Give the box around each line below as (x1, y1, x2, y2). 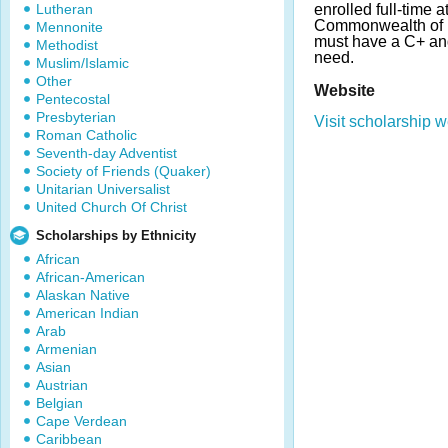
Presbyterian (36, 109, 116, 125)
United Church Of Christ (36, 199, 187, 215)
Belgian (36, 395, 83, 411)
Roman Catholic (36, 127, 137, 143)
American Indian (36, 305, 139, 321)
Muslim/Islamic (36, 55, 129, 71)
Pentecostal (36, 91, 110, 107)
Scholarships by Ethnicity (36, 228, 196, 243)
